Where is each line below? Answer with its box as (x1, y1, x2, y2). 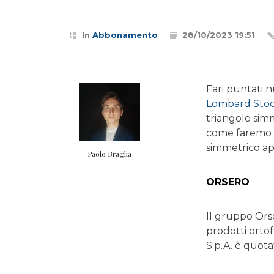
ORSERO (206, 176, 250, 188)
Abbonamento (92, 30, 158, 40)
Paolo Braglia (87, 149, 131, 158)
